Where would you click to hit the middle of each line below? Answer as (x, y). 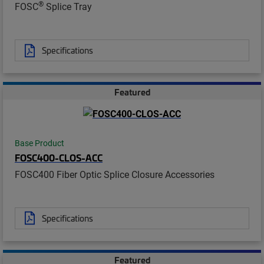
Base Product (39, 143)
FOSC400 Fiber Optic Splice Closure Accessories (115, 174)
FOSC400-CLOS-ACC (59, 157)
